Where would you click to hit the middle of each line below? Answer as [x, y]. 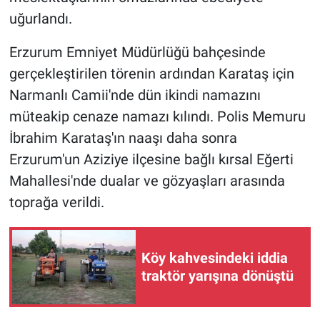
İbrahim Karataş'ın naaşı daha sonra [123, 137]
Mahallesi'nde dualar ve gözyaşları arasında [147, 180]
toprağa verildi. [56, 202]
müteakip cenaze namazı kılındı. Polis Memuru [157, 116]
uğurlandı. [40, 18]
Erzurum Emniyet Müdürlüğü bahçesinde [137, 52]
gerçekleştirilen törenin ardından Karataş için [151, 73]
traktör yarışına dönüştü [217, 275]
